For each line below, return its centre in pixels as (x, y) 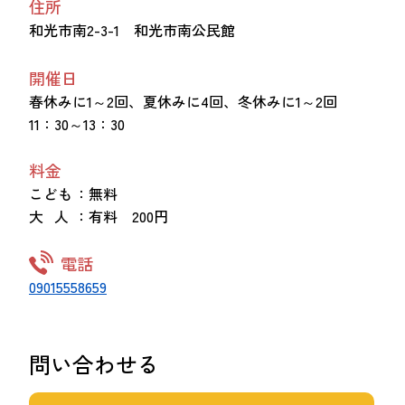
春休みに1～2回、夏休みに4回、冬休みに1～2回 (190, 101)
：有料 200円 (121, 216)
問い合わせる (94, 363)
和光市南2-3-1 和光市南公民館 (132, 29)
